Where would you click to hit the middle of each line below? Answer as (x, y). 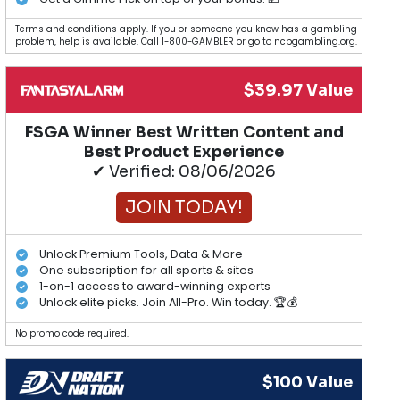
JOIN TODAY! (184, 208)
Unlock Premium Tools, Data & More (141, 254)
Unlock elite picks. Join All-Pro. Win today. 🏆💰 (168, 302)
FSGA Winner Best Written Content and (184, 133)
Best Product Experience (184, 152)
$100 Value (308, 382)
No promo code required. (72, 333)
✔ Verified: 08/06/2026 (184, 172)
